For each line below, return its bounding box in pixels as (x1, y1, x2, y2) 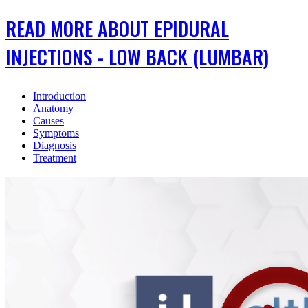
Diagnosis (33, 139, 76, 151)
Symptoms (33, 126, 79, 139)
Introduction (33, 89, 86, 102)
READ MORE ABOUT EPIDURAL (5, 14, 229, 43)
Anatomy (33, 102, 74, 114)
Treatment (33, 151, 76, 164)
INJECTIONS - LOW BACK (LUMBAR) (5, 42, 269, 71)
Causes (33, 114, 64, 126)
